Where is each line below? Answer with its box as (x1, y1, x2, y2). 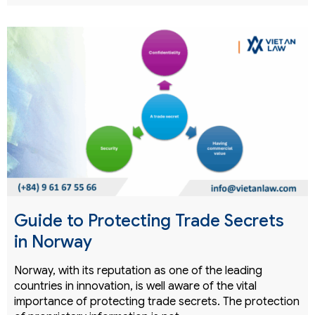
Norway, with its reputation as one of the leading (14, 264, 262, 278)
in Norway (14, 231, 92, 253)
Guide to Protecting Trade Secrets (14, 210, 284, 232)
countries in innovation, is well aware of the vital (14, 279, 257, 294)
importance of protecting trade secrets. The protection (14, 295, 300, 309)
